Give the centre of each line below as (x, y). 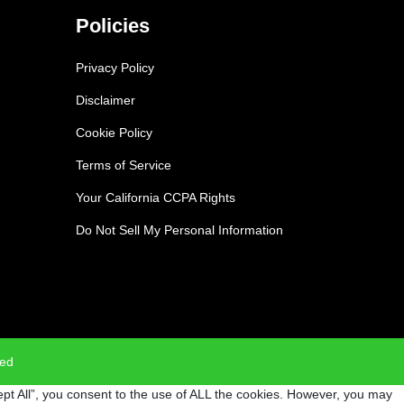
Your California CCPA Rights (155, 197)
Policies (112, 25)
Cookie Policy (114, 132)
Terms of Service (123, 165)
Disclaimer (105, 100)
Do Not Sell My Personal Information (179, 230)
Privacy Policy (115, 67)
